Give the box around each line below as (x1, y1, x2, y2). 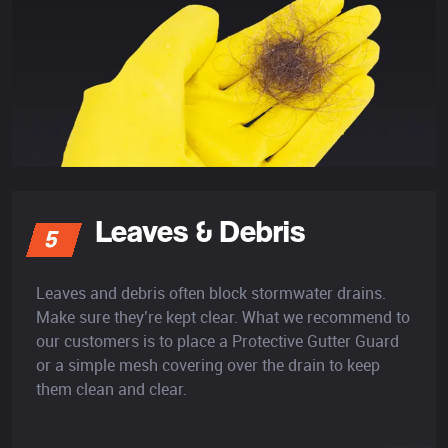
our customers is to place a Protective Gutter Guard (36, 329, 399, 352)
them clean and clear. (36, 377, 187, 400)
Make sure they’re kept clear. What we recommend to (36, 305, 410, 328)
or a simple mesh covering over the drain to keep (36, 353, 380, 376)
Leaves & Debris (96, 211, 305, 249)
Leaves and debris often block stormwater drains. (36, 281, 386, 304)
